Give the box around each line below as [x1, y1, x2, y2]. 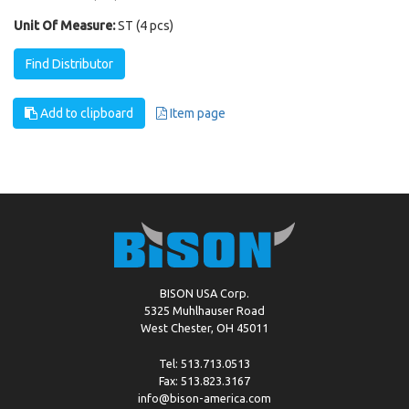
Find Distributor [26, 57, 113, 72]
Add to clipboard [37, 106, 133, 121]
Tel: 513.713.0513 [159, 357, 250, 371]
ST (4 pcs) [118, 18, 173, 34]
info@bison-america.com [138, 392, 271, 405]
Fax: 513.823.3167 [159, 374, 250, 388]
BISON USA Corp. [160, 287, 249, 300]
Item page [167, 106, 225, 121]
